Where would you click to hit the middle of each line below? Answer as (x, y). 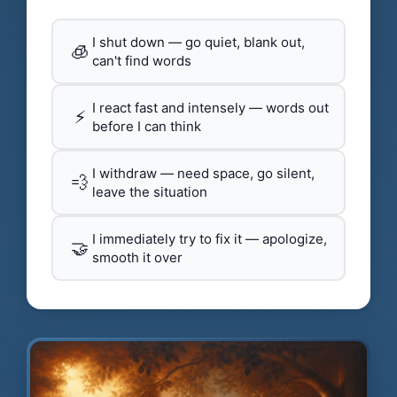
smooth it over (137, 258)
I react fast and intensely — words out (210, 108)
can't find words (142, 61)
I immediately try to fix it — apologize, (210, 239)
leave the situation (150, 192)
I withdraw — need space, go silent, (203, 174)
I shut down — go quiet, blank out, (198, 43)
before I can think (147, 127)
